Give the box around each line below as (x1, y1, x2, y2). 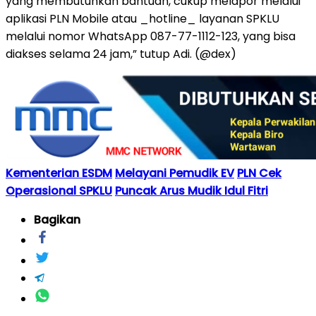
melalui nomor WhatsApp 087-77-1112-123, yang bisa (6, 28, 296, 44)
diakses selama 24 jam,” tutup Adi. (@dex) (6, 45, 236, 62)
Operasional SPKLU (6, 182, 112, 199)
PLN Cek (237, 164, 281, 181)
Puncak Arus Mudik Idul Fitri (115, 182, 268, 199)
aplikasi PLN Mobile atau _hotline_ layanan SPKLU (6, 10, 279, 27)
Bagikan (34, 211, 80, 228)
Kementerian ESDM (6, 164, 112, 181)
